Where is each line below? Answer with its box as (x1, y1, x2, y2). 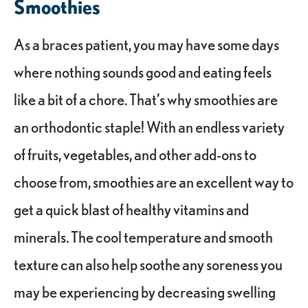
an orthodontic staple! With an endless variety (14, 118, 285, 135)
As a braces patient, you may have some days (14, 35, 279, 53)
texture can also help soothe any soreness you (14, 255, 283, 273)
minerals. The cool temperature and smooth (14, 228, 273, 245)
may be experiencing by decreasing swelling (14, 283, 276, 300)
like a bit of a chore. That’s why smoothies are (14, 90, 278, 108)
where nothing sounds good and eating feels (14, 63, 272, 80)
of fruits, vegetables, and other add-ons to (14, 145, 256, 163)
